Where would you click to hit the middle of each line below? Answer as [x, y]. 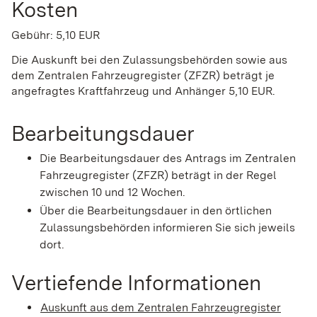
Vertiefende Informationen [136, 282]
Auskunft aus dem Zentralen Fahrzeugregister [161, 308]
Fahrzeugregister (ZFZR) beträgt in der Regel [158, 175]
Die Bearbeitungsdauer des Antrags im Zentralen [168, 158]
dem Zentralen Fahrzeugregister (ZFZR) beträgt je [143, 75]
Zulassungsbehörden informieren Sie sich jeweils [167, 227]
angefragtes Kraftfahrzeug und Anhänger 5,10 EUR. [143, 91]
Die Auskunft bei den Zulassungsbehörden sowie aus [149, 59]
